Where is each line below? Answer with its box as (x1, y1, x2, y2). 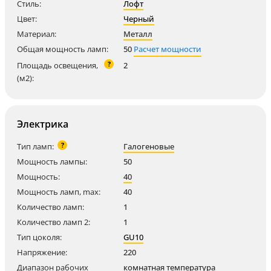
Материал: (17, 28, 56, 40)
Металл (123, 28, 152, 40)
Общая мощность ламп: (17, 44, 108, 55)
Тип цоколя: (17, 232, 62, 243)
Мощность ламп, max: (17, 186, 100, 198)
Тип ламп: (17, 141, 54, 152)
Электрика (17, 117, 68, 131)
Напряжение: (17, 247, 67, 258)
